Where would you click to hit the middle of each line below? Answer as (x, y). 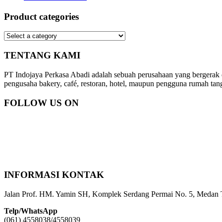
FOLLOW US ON (41, 103)
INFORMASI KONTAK (54, 175)
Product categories (41, 16)
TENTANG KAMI (42, 55)
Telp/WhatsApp (31, 211)
